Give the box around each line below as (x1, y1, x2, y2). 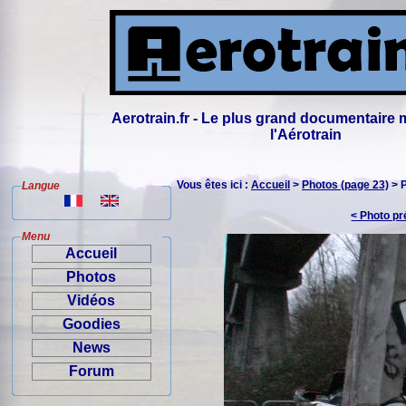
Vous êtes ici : (177, 179, 251, 191)
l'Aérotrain (270, 127, 343, 142)
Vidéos (67, 293, 116, 308)
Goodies (63, 316, 121, 332)
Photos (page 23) (302, 179, 389, 191)
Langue (22, 179, 60, 192)
